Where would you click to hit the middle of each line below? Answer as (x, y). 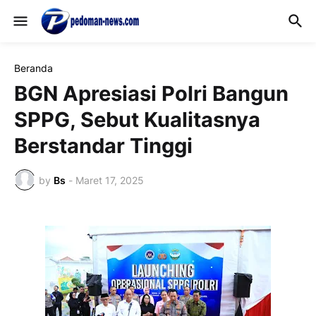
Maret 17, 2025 (110, 180)
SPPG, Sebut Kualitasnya (137, 120)
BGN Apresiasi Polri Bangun (151, 93)
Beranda (34, 68)
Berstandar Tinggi (103, 146)
